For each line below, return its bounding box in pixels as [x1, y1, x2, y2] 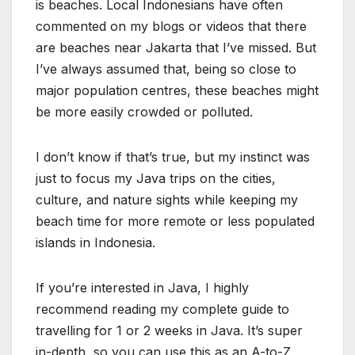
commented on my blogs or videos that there [36, 17, 307, 34]
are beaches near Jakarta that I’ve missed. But [36, 39, 316, 55]
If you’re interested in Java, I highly [36, 279, 249, 296]
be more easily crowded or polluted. [36, 103, 253, 120]
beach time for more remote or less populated [36, 212, 315, 229]
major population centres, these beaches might [36, 82, 319, 98]
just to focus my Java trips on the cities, [36, 170, 276, 186]
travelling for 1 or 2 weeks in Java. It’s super [36, 322, 303, 338]
